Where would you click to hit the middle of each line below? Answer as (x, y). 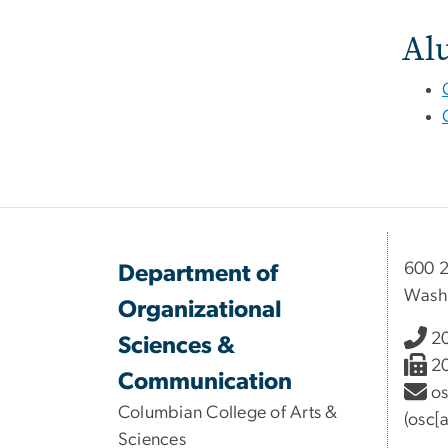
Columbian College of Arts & (228, 413)
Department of (198, 274)
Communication (205, 382)
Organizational (200, 310)
